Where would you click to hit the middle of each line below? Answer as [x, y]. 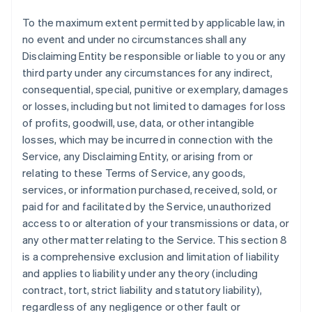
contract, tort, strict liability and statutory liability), [142, 290]
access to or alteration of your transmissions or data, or [156, 223]
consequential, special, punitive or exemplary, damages [155, 89]
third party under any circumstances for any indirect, [148, 72]
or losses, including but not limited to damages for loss [154, 106]
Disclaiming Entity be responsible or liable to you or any [154, 56]
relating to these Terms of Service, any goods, [134, 173]
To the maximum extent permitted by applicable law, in [154, 22]
